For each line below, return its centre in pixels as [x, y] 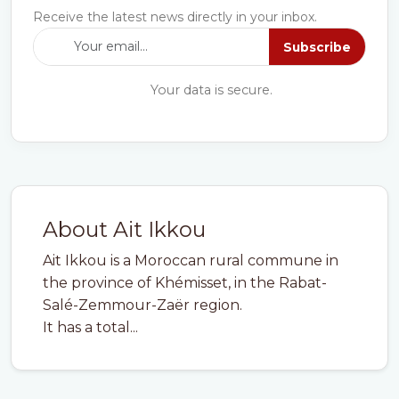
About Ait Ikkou [124, 229]
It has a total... [90, 327]
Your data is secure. [209, 90]
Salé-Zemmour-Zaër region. [142, 305]
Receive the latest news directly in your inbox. [175, 17]
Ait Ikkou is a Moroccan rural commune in [191, 261]
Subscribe [317, 47]
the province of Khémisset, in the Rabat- [185, 283]
